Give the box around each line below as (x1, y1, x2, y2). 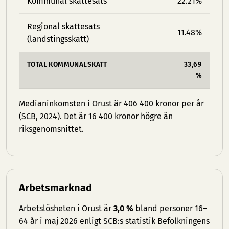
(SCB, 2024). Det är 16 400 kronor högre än (19, 111, 173, 121)
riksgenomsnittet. (19, 124, 84, 134)
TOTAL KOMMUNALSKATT (27, 60, 107, 69)
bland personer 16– (133, 203, 207, 213)
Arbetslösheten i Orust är (19, 203, 113, 213)
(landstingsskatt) (27, 34, 89, 44)
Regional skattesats (27, 21, 100, 31)
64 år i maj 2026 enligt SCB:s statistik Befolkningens (19, 216, 210, 226)
